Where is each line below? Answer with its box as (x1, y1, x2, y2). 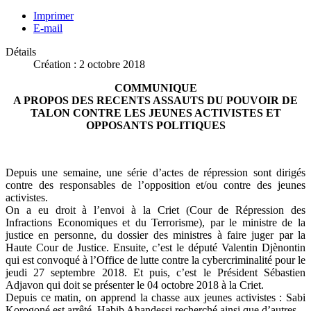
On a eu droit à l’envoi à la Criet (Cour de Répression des (6, 203, 305, 216)
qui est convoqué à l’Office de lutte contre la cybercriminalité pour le (6, 253, 305, 266)
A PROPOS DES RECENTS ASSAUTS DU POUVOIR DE (13, 94, 298, 106)
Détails (6, 45, 36, 58)
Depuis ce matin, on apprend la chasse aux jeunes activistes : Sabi (6, 291, 305, 303)
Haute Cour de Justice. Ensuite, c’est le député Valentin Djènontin (6, 241, 305, 253)
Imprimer (33, 9, 74, 22)
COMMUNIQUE (114, 81, 197, 94)
